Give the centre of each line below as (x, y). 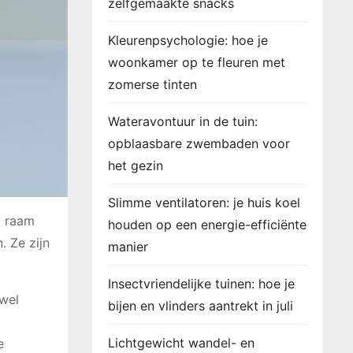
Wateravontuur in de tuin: (183, 121)
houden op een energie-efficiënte (207, 225)
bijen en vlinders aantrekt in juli (201, 306)
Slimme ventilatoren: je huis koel (204, 203)
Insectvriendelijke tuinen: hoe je (201, 284)
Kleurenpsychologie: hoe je (188, 40)
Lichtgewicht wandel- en (181, 343)
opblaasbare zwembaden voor (199, 143)
